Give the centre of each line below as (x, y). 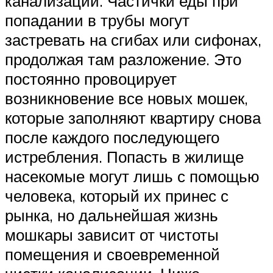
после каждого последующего (112, 137)
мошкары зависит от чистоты (112, 234)
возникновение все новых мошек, (126, 98)
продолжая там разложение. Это (123, 59)
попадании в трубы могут (97, 20)
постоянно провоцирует (91, 78)
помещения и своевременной (112, 254)
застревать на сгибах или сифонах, (133, 39)
